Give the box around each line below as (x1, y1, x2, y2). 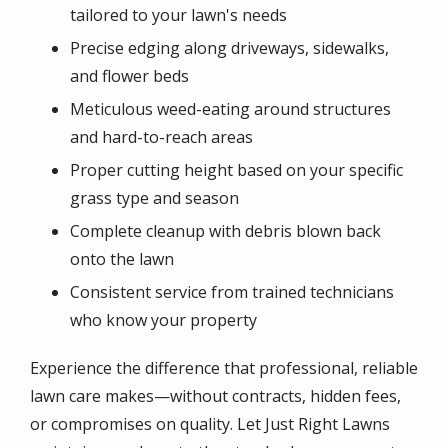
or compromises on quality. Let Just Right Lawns (30, 413, 390, 435)
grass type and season (70, 187, 239, 209)
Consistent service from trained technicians (70, 281, 394, 303)
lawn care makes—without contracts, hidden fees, (30, 385, 401, 407)
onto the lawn (70, 248, 174, 270)
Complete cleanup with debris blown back (70, 220, 381, 242)
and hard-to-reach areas (70, 126, 253, 148)
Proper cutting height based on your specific (70, 159, 403, 181)
